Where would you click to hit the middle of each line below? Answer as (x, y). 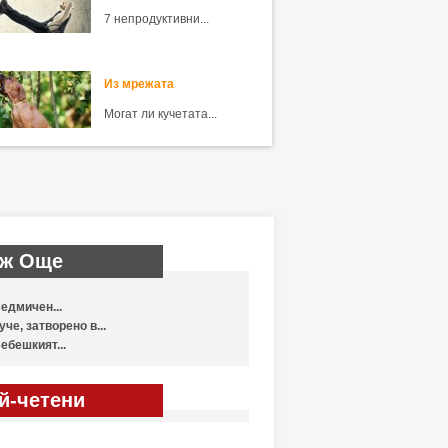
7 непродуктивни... (156, 19)
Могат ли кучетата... (160, 114)
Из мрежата (138, 84)
